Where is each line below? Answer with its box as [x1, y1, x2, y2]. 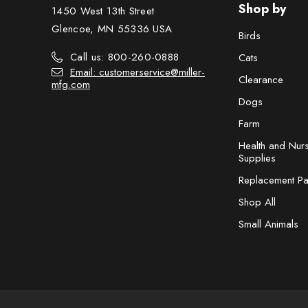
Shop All [238, 194, 276, 210]
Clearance [238, 71, 283, 87]
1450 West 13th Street [52, 3, 155, 19]
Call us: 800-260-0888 [70, 49, 179, 65]
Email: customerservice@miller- [70, 64, 205, 80]
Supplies [238, 150, 276, 166]
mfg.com [52, 76, 90, 92]
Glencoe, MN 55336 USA [52, 21, 173, 36]
